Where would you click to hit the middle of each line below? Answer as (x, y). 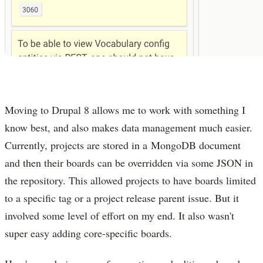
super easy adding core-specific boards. (88, 233)
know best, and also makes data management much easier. (129, 127)
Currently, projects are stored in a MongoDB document (123, 145)
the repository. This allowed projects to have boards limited (130, 180)
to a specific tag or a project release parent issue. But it (122, 198)
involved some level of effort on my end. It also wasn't (119, 215)
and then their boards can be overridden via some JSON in (129, 162)
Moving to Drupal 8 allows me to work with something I (125, 109)
